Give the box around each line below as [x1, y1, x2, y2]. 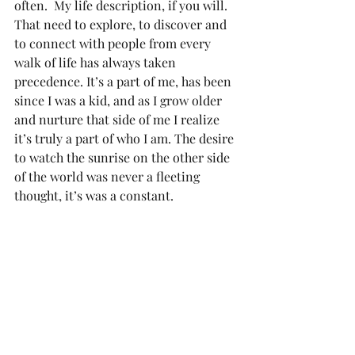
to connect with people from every [14, 34, 214, 52]
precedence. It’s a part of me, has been [14, 72, 235, 90]
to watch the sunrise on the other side [14, 148, 233, 166]
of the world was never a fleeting [14, 167, 203, 185]
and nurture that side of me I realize [14, 110, 223, 128]
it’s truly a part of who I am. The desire [14, 129, 237, 147]
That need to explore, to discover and [14, 15, 230, 32]
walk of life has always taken [14, 53, 179, 71]
